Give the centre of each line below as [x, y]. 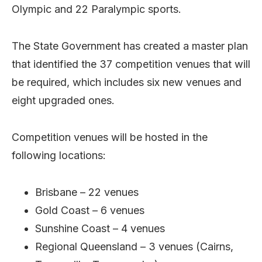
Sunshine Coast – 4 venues [100, 228]
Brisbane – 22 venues [87, 192]
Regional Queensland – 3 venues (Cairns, [134, 246]
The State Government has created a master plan [130, 46]
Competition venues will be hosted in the [110, 137]
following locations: [59, 155]
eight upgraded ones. [63, 100]
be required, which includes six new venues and [127, 82]
